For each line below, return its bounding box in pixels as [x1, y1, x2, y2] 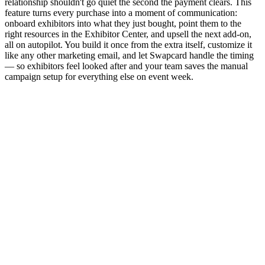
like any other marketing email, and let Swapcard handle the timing [5, 50, 254, 61]
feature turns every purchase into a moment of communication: [5, 8, 237, 18]
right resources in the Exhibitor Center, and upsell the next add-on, [5, 29, 251, 40]
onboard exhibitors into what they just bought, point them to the [5, 18, 241, 29]
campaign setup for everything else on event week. [5, 72, 193, 82]
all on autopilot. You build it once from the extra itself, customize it [5, 40, 252, 50]
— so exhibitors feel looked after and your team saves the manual [5, 61, 248, 72]
